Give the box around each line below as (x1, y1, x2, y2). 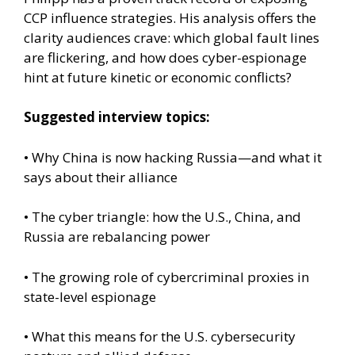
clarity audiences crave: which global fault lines (24, 28, 319, 47)
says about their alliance (24, 167, 177, 186)
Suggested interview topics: (24, 108, 210, 127)
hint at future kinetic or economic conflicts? (24, 67, 292, 86)
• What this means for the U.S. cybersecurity (24, 327, 296, 346)
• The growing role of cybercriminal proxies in (24, 267, 309, 286)
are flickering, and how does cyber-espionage (24, 48, 307, 67)
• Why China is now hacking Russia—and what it (24, 147, 322, 166)
